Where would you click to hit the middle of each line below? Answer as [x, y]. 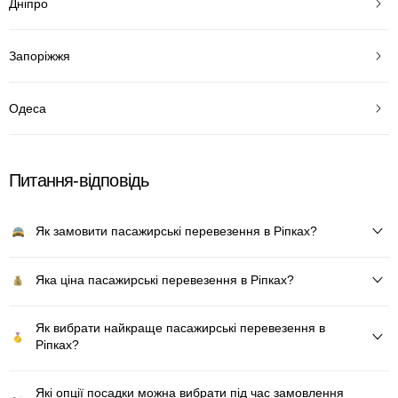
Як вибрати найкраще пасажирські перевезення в [180, 328]
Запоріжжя [40, 56]
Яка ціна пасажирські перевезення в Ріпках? [165, 279]
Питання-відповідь [79, 180]
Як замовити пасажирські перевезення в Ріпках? [176, 231]
